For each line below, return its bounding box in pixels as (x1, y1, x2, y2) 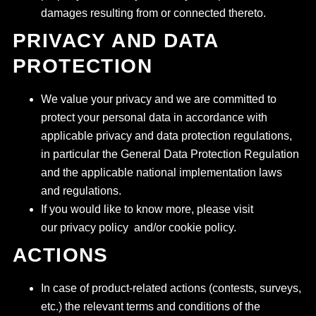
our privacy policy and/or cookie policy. (40, 221, 236, 233)
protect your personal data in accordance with (40, 111, 267, 123)
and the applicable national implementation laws (40, 166, 282, 178)
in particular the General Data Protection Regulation (40, 148, 299, 160)
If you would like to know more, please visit (40, 203, 253, 215)
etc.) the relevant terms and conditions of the (40, 300, 260, 312)
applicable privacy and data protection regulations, (40, 130, 292, 142)
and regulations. (40, 185, 121, 197)
